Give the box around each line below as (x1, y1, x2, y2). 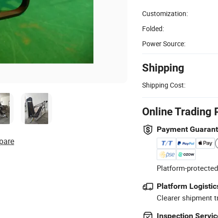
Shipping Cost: (142, 80, 185, 90)
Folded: (142, 23, 164, 33)
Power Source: (142, 38, 185, 48)
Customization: (142, 8, 188, 18)
